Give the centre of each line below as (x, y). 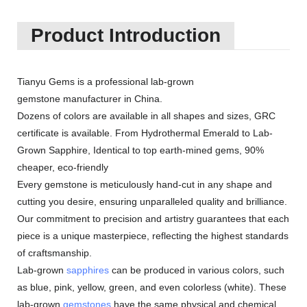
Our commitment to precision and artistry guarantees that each (153, 219)
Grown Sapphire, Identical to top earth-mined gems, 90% (140, 150)
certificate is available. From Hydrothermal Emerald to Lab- (145, 133)
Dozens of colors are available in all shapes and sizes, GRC (146, 116)
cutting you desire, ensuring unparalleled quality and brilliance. (152, 201)
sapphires (88, 270)
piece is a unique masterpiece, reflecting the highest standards (153, 236)
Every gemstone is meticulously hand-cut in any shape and (145, 184)
